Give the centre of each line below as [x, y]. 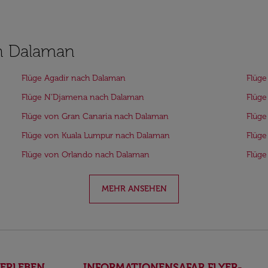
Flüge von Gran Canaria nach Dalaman [95, 116]
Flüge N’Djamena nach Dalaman [83, 97]
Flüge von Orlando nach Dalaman [86, 154]
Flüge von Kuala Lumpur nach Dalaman [96, 135]
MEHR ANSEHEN [134, 188]
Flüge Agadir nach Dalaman [74, 78]
